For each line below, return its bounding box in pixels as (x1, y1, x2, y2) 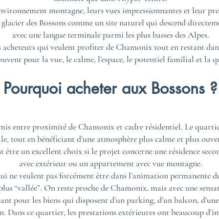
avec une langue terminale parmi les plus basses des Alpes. (12, 29, 209, 40)
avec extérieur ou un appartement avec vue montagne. (19, 158, 202, 169)
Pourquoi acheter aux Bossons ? (3, 78, 218, 98)
